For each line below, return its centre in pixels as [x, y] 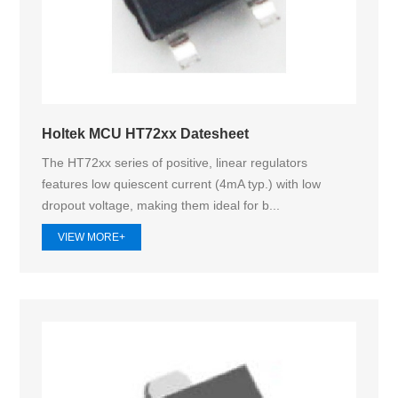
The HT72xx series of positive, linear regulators [175, 162]
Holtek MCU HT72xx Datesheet [146, 133]
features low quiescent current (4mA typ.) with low [182, 183]
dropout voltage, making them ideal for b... [161, 205]
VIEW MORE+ [92, 238]
